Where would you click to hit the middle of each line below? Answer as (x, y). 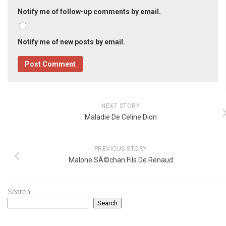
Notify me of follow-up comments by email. (89, 11)
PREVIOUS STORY (121, 149)
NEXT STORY (121, 106)
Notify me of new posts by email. (71, 42)
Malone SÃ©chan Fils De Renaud (121, 160)
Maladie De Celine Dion (121, 117)
